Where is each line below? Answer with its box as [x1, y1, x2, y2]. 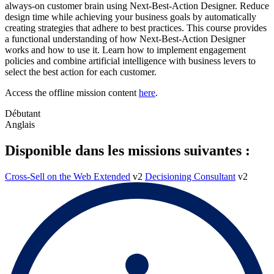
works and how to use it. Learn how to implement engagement [5, 44, 246, 55]
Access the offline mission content [5, 87, 139, 98]
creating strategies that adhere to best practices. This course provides [5, 22, 267, 33]
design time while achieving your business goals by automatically [5, 11, 256, 22]
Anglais [5, 119, 35, 130]
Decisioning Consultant [145, 171, 235, 182]
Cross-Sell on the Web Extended [5, 171, 130, 182]
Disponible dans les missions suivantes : [5, 142, 250, 158]
